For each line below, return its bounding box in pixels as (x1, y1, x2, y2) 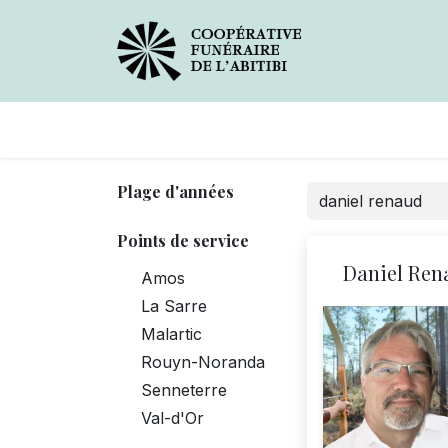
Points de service (117, 229, 249, 251)
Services (318, 117, 400, 142)
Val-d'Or (141, 407, 204, 428)
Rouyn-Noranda (141, 351, 265, 372)
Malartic (141, 323, 202, 344)
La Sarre (141, 295, 207, 316)
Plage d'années (117, 180, 234, 202)
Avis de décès (133, 117, 263, 142)
